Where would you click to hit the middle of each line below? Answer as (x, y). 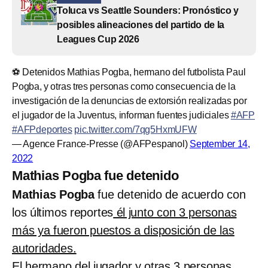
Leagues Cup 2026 (98, 39)
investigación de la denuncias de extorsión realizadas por (130, 100)
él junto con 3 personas (175, 212)
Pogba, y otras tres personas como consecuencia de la (124, 86)
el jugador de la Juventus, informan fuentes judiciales (121, 115)
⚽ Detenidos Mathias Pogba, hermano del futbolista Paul (129, 72)
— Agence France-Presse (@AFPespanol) (101, 144)
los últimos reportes (63, 212)
